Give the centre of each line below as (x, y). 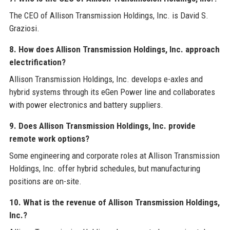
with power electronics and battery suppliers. (86, 105)
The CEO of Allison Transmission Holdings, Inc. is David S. (109, 16)
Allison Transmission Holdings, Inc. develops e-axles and (106, 79)
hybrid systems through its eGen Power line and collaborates (112, 92)
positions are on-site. (45, 181)
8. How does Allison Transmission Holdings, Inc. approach (114, 50)
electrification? (37, 62)
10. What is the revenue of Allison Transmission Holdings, (114, 203)
